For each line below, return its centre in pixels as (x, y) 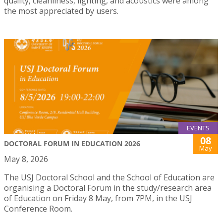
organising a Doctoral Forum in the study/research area (108, 188)
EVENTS (198, 128)
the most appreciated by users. (61, 11)
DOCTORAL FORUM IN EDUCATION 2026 (72, 143)
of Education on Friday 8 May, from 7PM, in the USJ (98, 198)
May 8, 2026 (26, 159)
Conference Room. (38, 208)
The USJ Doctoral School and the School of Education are (109, 177)
